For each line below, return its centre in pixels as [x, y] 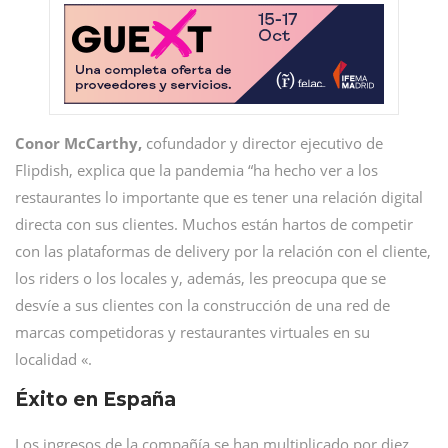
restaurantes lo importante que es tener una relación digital [219, 197]
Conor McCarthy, [78, 143]
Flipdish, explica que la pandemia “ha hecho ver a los [196, 170]
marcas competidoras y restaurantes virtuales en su [192, 332]
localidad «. [53, 359]
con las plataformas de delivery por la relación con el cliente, [223, 251]
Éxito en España [95, 399]
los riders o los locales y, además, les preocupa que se [200, 278]
